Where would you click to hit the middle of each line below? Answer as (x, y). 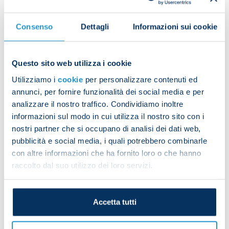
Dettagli (95, 27)
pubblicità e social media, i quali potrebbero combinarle (109, 140)
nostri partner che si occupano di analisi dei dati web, (106, 128)
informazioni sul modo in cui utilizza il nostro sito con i (108, 116)
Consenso (35, 27)
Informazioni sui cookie (175, 27)
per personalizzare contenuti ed (140, 79)
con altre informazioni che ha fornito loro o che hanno (106, 153)
